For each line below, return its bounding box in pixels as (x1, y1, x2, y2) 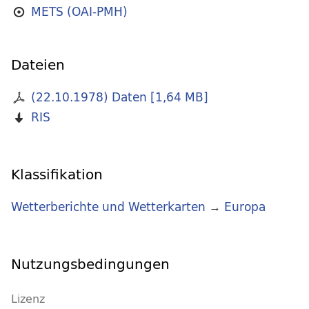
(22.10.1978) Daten (30, 87, 147, 108)
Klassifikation (11, 162, 103, 187)
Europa (224, 197, 266, 217)
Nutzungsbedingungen (11, 252, 170, 277)
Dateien (11, 52, 65, 77)
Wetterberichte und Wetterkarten (11, 197, 206, 217)
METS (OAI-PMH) (30, 1, 128, 22)
